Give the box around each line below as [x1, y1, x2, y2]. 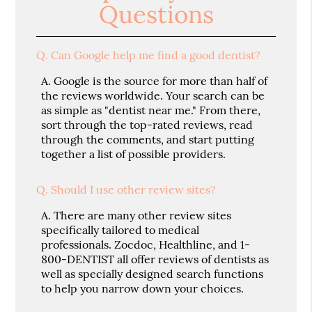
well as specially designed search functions [41, 266, 264, 281]
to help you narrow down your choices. [41, 281, 244, 295]
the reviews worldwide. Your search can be [41, 88, 265, 102]
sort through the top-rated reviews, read [41, 117, 253, 132]
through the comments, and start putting [41, 132, 255, 146]
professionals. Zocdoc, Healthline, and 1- [41, 237, 251, 251]
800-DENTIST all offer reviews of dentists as [41, 251, 270, 266]
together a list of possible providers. [41, 146, 226, 161]
